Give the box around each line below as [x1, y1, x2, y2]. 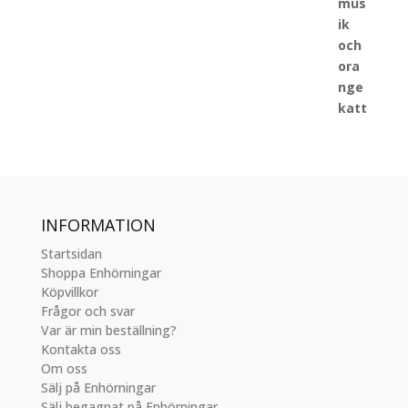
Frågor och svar [40, 302, 135, 320]
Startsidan [40, 245, 102, 262]
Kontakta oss [40, 341, 121, 358]
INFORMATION [40, 214, 156, 236]
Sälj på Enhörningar [40, 379, 156, 396]
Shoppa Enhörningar [40, 264, 161, 281]
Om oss [40, 360, 87, 377]
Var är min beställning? [40, 321, 177, 339]
